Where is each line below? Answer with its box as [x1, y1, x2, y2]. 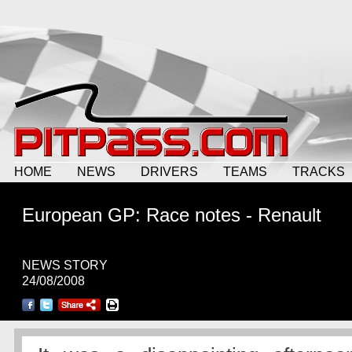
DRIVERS [141, 164, 198, 178]
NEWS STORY [22, 258, 108, 272]
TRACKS [292, 164, 345, 178]
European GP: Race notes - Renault [22, 204, 321, 225]
